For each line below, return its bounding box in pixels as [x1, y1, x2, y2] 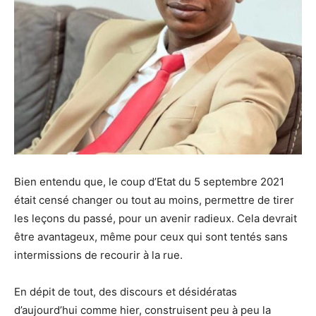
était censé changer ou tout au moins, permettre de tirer [14, 193, 294, 207]
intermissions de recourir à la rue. [14, 248, 183, 262]
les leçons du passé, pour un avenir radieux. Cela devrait [14, 211, 297, 225]
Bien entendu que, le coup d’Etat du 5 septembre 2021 [14, 174, 284, 188]
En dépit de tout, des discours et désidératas [14, 284, 237, 298]
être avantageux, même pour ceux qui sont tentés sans [14, 229, 288, 243]
